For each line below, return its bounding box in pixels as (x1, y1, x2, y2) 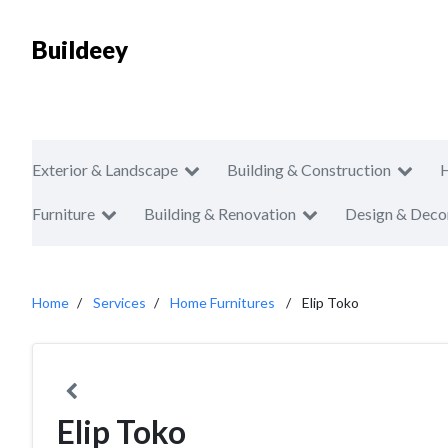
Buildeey (32, 35, 128, 64)
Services (93, 294, 146, 311)
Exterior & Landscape (32, 160, 178, 179)
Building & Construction (227, 160, 391, 179)
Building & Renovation (144, 204, 296, 223)
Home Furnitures (170, 294, 275, 311)
